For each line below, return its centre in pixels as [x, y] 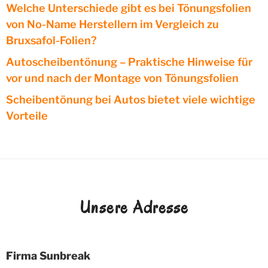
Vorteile [27, 115]
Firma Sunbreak [48, 255]
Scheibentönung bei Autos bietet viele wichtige [131, 99]
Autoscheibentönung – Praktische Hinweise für [129, 62]
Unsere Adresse [134, 207]
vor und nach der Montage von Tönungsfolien [122, 78]
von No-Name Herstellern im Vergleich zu [112, 24]
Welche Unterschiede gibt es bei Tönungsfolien [129, 8]
